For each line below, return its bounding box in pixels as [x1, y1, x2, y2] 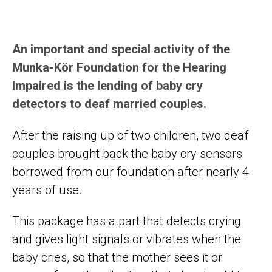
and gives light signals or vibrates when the [12, 232, 241, 247]
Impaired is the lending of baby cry [12, 78, 203, 93]
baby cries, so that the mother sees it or [12, 250, 222, 265]
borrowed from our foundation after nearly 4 [12, 164, 249, 179]
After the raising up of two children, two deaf [12, 127, 248, 143]
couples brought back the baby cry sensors [12, 146, 242, 161]
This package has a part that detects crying [12, 214, 241, 229]
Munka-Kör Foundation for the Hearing [12, 60, 226, 75]
